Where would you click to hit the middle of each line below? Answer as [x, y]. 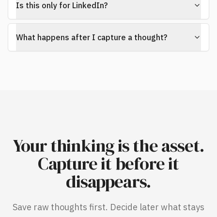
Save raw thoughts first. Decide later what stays [108, 207]
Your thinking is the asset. [108, 146]
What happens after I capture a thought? [92, 37]
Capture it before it [108, 163]
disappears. [108, 181]
